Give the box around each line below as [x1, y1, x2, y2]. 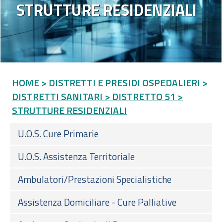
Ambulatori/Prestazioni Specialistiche [18, 171, 171, 186]
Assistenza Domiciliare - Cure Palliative [18, 194, 176, 209]
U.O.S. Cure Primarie [18, 126, 99, 141]
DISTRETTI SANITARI [12, 89, 103, 104]
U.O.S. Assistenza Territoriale [18, 149, 135, 164]
